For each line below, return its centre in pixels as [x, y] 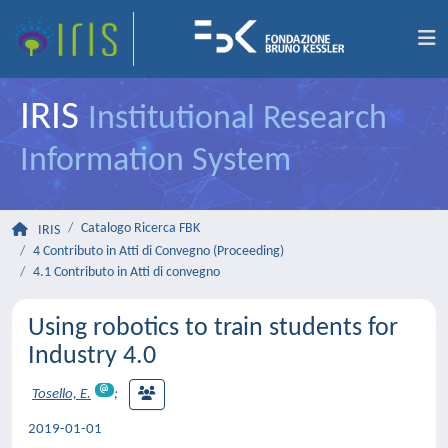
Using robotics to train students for [213, 328]
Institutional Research [237, 119]
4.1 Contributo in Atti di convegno [126, 272]
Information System [155, 161]
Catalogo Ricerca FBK [140, 228]
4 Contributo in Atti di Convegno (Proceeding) [158, 251]
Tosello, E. [61, 395]
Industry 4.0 [92, 356]
